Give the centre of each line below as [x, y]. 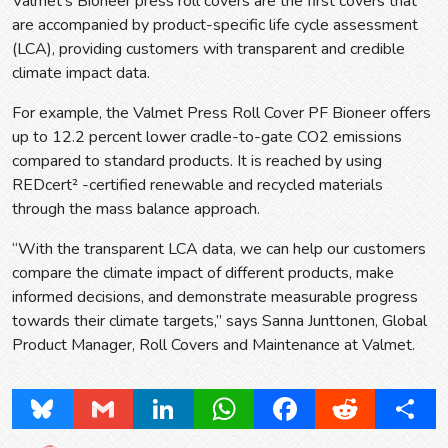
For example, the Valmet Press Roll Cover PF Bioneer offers [221, 113]
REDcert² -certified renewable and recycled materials [197, 185]
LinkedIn [191, 409]
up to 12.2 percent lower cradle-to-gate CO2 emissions [207, 137]
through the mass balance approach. [136, 209]
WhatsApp [262, 409]
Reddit [368, 409]
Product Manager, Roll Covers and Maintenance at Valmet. [213, 345]
